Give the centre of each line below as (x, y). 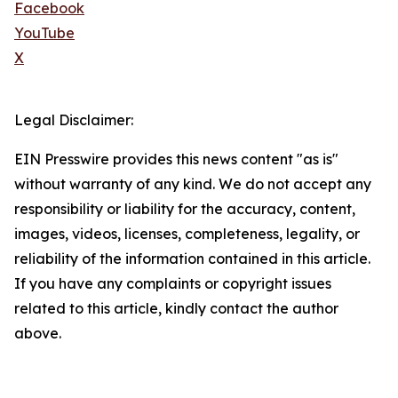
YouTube (44, 33)
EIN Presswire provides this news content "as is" (176, 159)
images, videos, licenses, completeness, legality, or (187, 234)
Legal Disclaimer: (74, 120)
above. (38, 334)
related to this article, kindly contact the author (176, 309)
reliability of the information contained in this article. (192, 259)
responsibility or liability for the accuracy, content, (185, 209)
